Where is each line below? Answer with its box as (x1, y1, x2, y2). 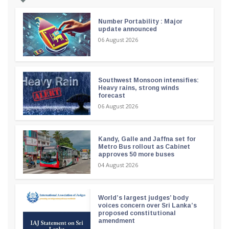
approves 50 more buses (98, 150, 174, 158)
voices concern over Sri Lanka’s (98, 201, 197, 209)
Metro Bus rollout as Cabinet (98, 143, 190, 150)
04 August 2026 (98, 161, 138, 169)
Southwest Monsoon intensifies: (98, 76, 199, 84)
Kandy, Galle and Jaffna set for (98, 135, 196, 143)
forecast (98, 91, 125, 99)
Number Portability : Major (98, 17, 182, 25)
